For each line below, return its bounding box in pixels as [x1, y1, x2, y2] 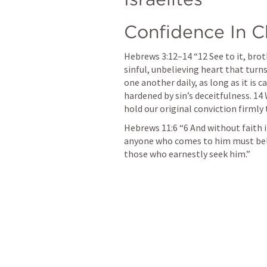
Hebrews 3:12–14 [124, 49, 192, 62]
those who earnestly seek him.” [124, 147, 252, 160]
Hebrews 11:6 [124, 121, 178, 133]
